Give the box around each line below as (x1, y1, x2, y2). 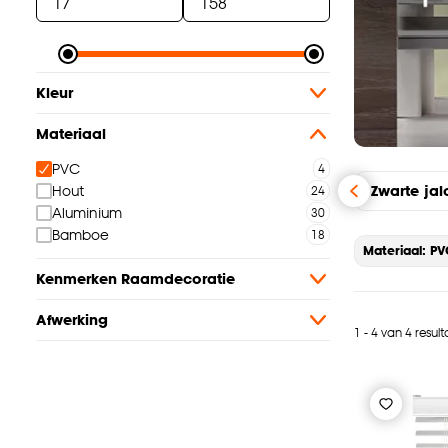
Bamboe (52, 226, 110, 244)
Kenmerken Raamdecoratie (36, 270, 235, 288)
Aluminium (52, 204, 122, 222)
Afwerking (36, 311, 108, 329)
